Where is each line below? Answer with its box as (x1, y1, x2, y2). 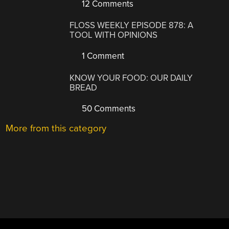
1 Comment (80, 51, 125, 62)
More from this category (6, 122, 107, 134)
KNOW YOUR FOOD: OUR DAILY (70, 72, 193, 83)
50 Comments (80, 103, 136, 114)
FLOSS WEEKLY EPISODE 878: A (70, 20, 194, 31)
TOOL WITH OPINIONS (70, 30, 158, 41)
